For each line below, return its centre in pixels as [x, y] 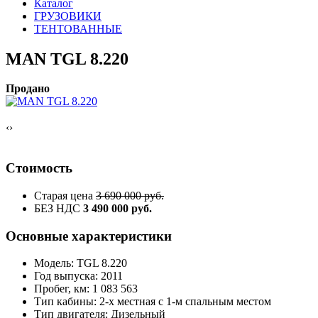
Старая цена [64, 195]
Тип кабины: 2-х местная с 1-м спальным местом [153, 302]
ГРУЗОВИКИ [68, 16]
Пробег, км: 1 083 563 [86, 289]
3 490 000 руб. [117, 208]
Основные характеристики [89, 236]
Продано [28, 89]
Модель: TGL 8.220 [81, 263]
